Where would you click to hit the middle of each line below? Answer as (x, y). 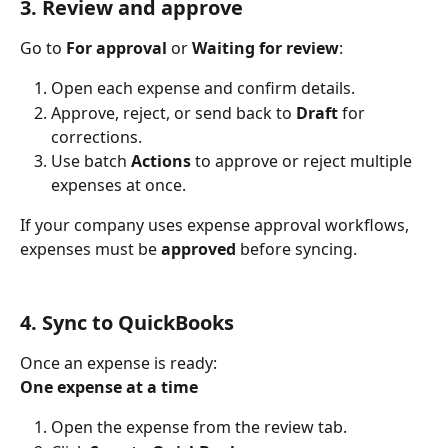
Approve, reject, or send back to (173, 112)
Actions (161, 160)
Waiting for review (265, 47)
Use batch (91, 160)
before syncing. (296, 248)
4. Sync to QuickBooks (127, 322)
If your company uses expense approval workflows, (216, 224)
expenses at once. (118, 184)
